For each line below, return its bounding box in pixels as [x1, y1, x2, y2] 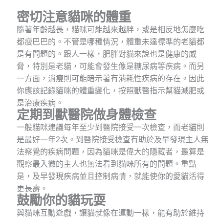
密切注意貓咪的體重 [16, 10, 131, 25]
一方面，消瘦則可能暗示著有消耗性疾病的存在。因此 [16, 74, 204, 83]
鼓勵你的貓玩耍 [16, 193, 106, 208]
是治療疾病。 [16, 99, 64, 108]
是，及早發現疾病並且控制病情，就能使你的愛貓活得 [16, 172, 204, 181]
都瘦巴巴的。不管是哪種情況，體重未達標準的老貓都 [16, 38, 204, 46]
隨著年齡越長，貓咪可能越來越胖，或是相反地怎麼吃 [16, 25, 204, 34]
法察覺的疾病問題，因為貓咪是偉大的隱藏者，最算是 [16, 148, 204, 156]
